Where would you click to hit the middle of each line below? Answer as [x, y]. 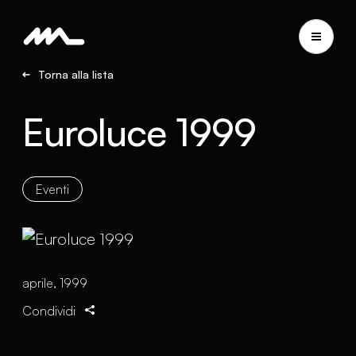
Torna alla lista [76, 74]
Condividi [49, 311]
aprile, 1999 [55, 283]
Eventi [52, 189]
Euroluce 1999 [139, 132]
